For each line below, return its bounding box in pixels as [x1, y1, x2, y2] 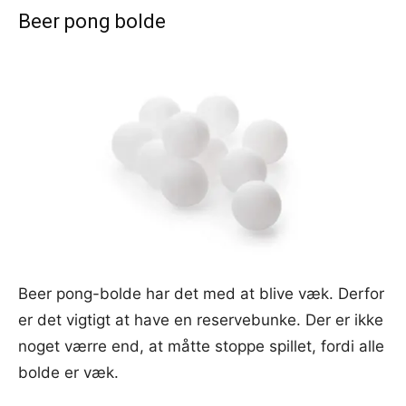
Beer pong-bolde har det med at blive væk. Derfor [18, 284, 384, 303]
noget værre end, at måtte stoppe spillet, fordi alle [18, 336, 384, 355]
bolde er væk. [18, 362, 119, 382]
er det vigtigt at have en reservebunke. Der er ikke [18, 310, 383, 329]
